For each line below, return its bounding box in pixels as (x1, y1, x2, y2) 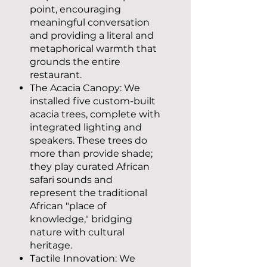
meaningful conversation (30, 17, 150, 28)
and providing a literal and (30, 30, 154, 41)
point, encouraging (30, 4, 121, 15)
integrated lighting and (30, 122, 142, 133)
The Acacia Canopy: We (30, 82, 140, 94)
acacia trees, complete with (30, 108, 160, 120)
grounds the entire (30, 56, 120, 67)
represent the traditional (30, 187, 147, 198)
